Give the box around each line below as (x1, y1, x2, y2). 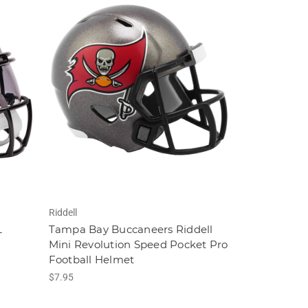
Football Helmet (48, 253, 135, 267)
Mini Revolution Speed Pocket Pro (48, 238, 228, 252)
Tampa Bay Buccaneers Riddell (48, 223, 213, 236)
